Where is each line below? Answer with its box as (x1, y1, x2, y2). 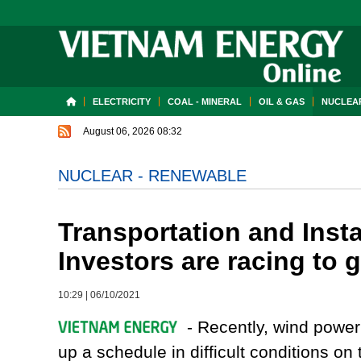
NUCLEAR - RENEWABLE (58, 167, 247, 185)
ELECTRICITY (93, 97, 151, 106)
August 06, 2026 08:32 (83, 126, 182, 137)
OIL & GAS (259, 97, 305, 106)
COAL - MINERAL (168, 97, 242, 106)
